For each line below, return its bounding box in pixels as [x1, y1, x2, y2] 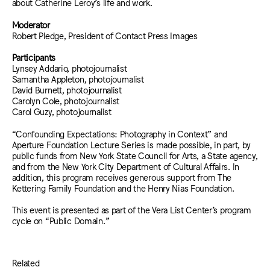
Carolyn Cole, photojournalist [11, 95, 120, 106]
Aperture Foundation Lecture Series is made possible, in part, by [11, 139, 251, 149]
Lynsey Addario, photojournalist [11, 63, 127, 74]
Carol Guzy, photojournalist [11, 106, 111, 117]
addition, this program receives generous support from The [11, 171, 232, 182]
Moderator [11, 19, 52, 30]
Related [11, 257, 40, 268]
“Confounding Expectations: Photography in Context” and [11, 128, 228, 139]
